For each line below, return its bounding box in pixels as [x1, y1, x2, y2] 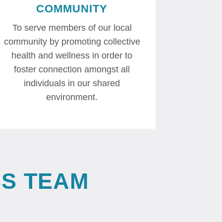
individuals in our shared [24, 78, 120, 89]
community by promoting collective [3, 37, 140, 47]
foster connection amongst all [14, 64, 130, 75]
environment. [46, 92, 98, 103]
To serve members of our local [12, 23, 132, 33]
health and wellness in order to [11, 51, 133, 61]
